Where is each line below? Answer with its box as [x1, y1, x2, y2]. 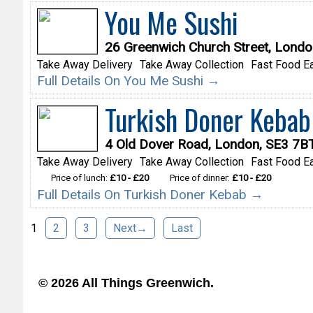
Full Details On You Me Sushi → [36, 72, 220, 89]
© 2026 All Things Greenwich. [38, 275, 214, 290]
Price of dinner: [169, 172, 232, 183]
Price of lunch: [50, 172, 110, 183]
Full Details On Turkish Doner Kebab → [36, 186, 263, 203]
